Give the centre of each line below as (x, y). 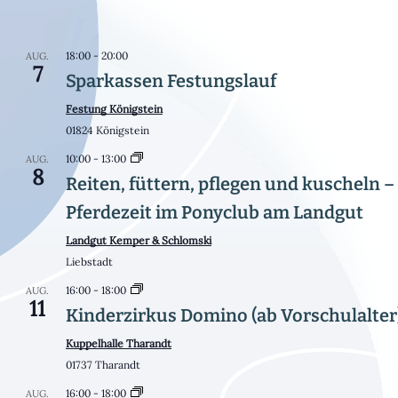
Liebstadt (89, 261)
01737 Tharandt (103, 364)
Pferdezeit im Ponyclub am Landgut (215, 212)
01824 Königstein (107, 130)
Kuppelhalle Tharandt (119, 343)
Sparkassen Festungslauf (171, 80)
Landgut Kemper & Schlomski (139, 240)
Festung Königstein (114, 108)
